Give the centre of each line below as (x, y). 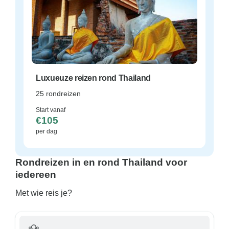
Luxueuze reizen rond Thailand (93, 78)
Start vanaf (51, 110)
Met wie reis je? (44, 193)
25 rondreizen (58, 94)
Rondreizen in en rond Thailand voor (101, 162)
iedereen (36, 175)
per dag (47, 131)
